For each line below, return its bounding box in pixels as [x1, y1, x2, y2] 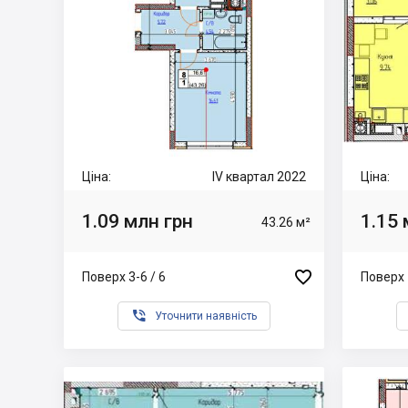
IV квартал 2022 [212, 169, 306, 184]
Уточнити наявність [155, 310, 257, 322]
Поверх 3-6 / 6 [82, 269, 166, 284]
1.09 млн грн [82, 209, 193, 232]
